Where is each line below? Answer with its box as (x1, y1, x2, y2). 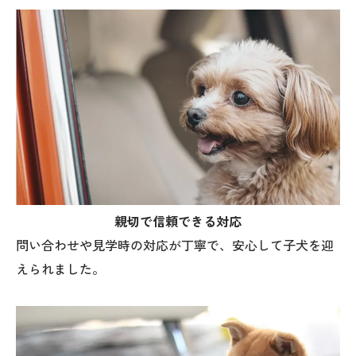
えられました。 (16, 261, 105, 280)
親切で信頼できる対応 (114, 213, 242, 232)
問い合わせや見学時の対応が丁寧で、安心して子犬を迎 (16, 237, 334, 256)
